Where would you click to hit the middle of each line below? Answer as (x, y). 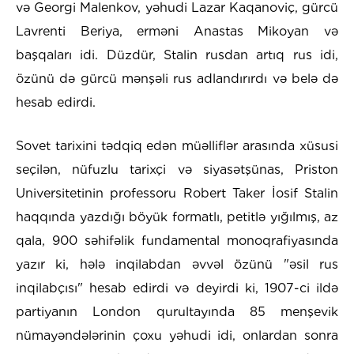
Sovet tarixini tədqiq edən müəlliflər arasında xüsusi (177, 146)
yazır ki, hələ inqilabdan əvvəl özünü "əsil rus (177, 265)
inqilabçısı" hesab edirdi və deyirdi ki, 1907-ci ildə (177, 288)
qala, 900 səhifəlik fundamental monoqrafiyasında (177, 241)
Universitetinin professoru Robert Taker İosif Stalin (177, 194)
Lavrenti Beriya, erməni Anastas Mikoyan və (177, 32)
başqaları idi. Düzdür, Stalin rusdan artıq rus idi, (177, 55)
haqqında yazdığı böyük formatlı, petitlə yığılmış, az (177, 217)
